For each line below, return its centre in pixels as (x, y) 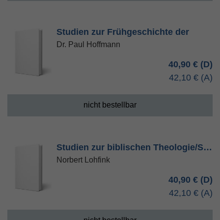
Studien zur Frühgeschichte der (123, 32)
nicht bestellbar (110, 105)
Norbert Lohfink (83, 160)
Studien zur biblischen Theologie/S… (134, 147)
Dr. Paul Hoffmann (88, 44)
